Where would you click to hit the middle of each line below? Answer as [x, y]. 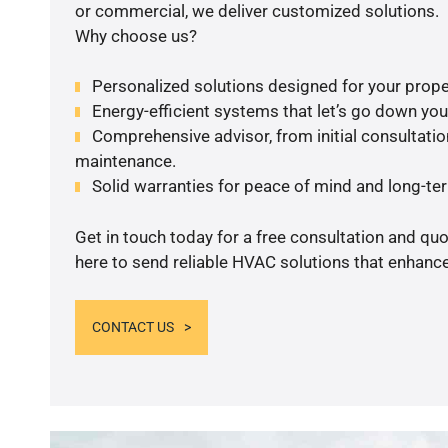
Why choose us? [135, 35]
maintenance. [125, 161]
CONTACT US [132, 327]
